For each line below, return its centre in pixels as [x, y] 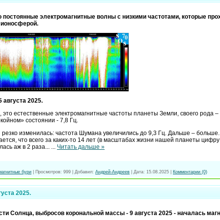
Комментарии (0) [190, 172]
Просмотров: [49, 172]
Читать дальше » [81, 147]
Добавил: [84, 172]
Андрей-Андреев [112, 172]
